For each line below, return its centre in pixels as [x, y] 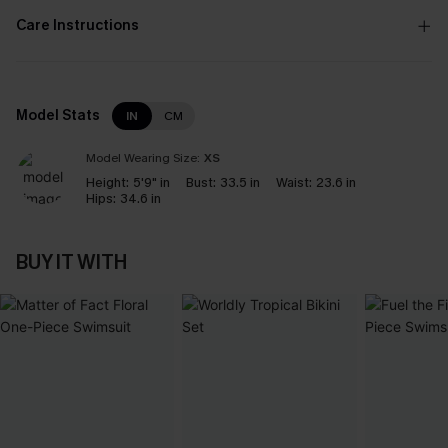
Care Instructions [77, 25]
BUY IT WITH [71, 262]
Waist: [294, 182]
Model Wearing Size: [143, 158]
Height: [107, 182]
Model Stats [58, 115]
